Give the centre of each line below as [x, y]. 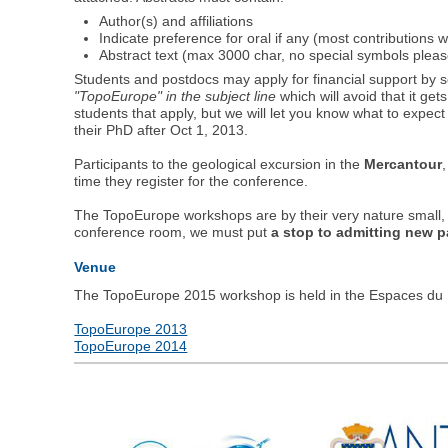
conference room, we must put [173, 232]
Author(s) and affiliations [176, 20]
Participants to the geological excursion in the [219, 164]
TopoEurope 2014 [131, 345]
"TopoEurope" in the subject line [175, 96]
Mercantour [403, 164]
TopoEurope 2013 [131, 328]
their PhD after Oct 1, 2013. [161, 130]
